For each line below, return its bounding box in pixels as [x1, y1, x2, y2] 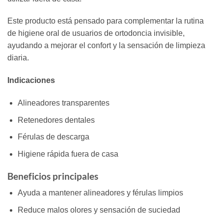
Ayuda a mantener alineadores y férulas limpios [17, 189, 183, 197]
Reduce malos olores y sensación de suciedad [17, 205, 180, 214]
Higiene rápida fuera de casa [17, 149, 118, 158]
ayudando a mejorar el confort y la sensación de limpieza [7, 41, 205, 50]
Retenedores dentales [17, 115, 95, 124]
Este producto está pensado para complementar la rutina [7, 17, 204, 26]
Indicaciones [7, 76, 55, 85]
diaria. [7, 54, 29, 62]
